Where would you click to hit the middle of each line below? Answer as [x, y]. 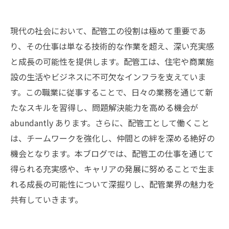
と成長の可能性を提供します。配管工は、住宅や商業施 [112, 61]
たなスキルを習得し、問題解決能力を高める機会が [104, 107]
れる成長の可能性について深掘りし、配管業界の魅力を [112, 184]
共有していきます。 [47, 199]
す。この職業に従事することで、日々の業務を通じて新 [112, 92]
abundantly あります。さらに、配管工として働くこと [110, 123]
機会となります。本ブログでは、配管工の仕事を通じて [112, 153]
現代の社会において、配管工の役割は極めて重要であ [108, 31]
